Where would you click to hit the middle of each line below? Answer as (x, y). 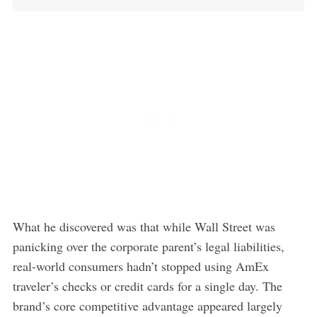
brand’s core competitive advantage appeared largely (147, 305)
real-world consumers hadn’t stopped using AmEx (140, 266)
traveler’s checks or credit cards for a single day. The (147, 286)
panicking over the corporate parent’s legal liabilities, (148, 246)
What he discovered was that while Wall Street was (144, 226)
